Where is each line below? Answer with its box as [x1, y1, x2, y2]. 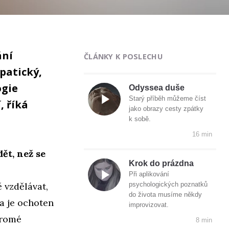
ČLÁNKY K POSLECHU [84, 51, 163, 61]
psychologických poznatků [129, 180, 208, 189]
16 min [192, 130, 212, 139]
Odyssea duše [129, 83, 185, 93]
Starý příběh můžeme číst [129, 95, 206, 103]
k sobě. [129, 115, 151, 123]
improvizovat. [129, 201, 169, 209]
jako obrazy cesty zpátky [129, 105, 203, 113]
